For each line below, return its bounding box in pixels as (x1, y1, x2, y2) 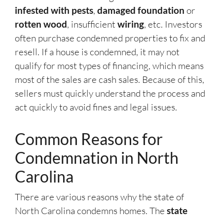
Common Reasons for (15, 129, 163, 149)
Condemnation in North (15, 148, 179, 168)
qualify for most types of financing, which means (15, 60, 204, 72)
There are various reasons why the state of (15, 191, 184, 203)
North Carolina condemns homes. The (15, 205, 167, 217)
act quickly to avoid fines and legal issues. (15, 101, 177, 113)
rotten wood (15, 18, 67, 30)
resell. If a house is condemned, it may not (15, 46, 180, 58)
